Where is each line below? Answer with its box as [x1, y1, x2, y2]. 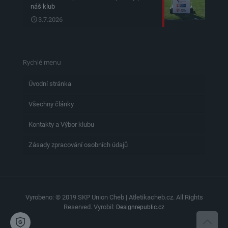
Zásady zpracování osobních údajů [28, 140, 128, 149]
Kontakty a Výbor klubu [28, 120, 94, 128]
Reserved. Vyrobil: [64, 203, 116, 211]
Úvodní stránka [28, 79, 71, 88]
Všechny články [28, 100, 74, 108]
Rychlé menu [23, 57, 61, 67]
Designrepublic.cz [116, 203, 164, 211]
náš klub [31, 2, 55, 10]
